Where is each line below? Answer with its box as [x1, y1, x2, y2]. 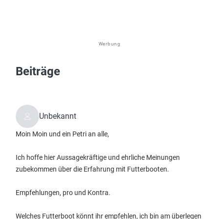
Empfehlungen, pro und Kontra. [16, 189, 110, 197]
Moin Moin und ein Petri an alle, [16, 130, 109, 138]
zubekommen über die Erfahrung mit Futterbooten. [16, 165, 169, 173]
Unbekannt [39, 111, 76, 121]
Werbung [98, 41, 121, 47]
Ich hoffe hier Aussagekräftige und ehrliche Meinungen [16, 153, 180, 161]
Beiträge [16, 65, 60, 78]
